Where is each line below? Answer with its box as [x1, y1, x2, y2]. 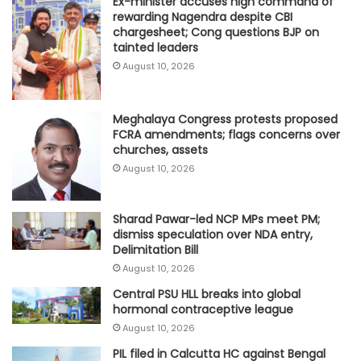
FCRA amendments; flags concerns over [113, 127, 340, 143]
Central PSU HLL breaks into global [113, 286, 301, 303]
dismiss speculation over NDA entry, [113, 226, 313, 243]
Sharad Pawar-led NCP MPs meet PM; [113, 211, 320, 228]
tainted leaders [113, 39, 198, 56]
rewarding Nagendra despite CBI [113, 9, 293, 26]
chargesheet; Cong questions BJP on [113, 24, 319, 41]
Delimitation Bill [113, 242, 198, 259]
